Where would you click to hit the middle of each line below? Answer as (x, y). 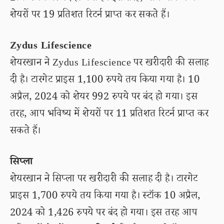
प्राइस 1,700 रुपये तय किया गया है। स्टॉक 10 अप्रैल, (105, 197)
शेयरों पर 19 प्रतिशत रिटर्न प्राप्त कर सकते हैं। (90, 16)
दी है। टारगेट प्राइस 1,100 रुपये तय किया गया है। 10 (105, 81)
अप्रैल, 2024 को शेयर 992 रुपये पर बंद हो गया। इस (104, 98)
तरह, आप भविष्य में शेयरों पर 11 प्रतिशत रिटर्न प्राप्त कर (109, 115)
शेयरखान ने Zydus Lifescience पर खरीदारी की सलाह (109, 64)
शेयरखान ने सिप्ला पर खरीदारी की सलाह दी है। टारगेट (104, 180)
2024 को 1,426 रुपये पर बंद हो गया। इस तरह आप (104, 214)
